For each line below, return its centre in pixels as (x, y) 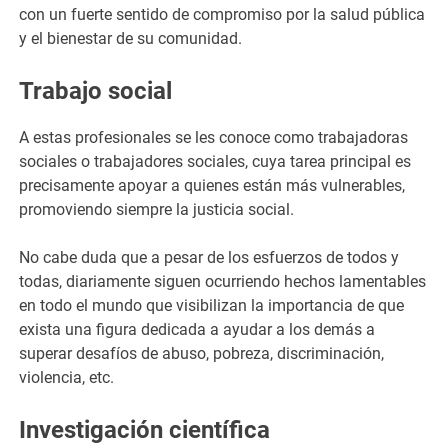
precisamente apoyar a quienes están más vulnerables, (212, 185)
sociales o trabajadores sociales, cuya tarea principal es (215, 161)
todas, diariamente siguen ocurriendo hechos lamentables (223, 281)
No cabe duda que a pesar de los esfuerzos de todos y (209, 257)
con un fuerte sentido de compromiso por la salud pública (222, 14)
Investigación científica (145, 429)
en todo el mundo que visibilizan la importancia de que (212, 305)
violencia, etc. (69, 377)
